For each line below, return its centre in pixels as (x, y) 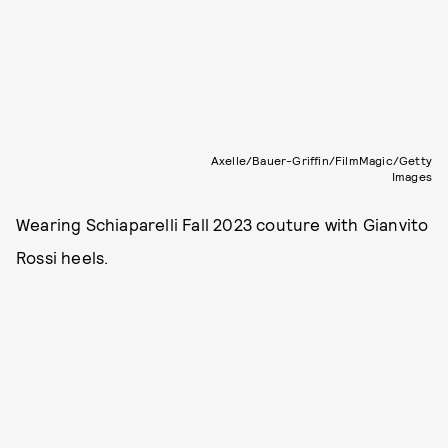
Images (411, 176)
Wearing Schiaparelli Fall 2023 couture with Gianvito (222, 224)
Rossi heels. (62, 257)
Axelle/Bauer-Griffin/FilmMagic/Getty (321, 160)
